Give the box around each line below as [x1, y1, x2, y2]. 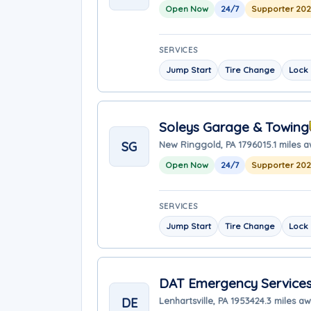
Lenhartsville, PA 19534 [159, 294, 255, 306]
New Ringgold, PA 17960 [159, 138, 262, 150]
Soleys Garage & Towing [159, 118, 309, 135]
